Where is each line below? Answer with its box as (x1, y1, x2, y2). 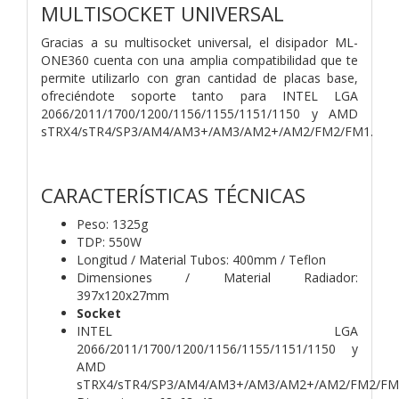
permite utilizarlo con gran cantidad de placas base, (41, 69, 358, 86)
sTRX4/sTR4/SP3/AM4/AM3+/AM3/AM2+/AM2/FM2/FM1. (41, 122, 373, 140)
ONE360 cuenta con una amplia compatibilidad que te (41, 51, 358, 69)
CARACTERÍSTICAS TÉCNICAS (41, 181, 305, 209)
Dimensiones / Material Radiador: (77, 268, 358, 286)
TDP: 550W (77, 232, 142, 250)
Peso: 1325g (77, 215, 148, 232)
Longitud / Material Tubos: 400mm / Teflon (77, 250, 326, 268)
